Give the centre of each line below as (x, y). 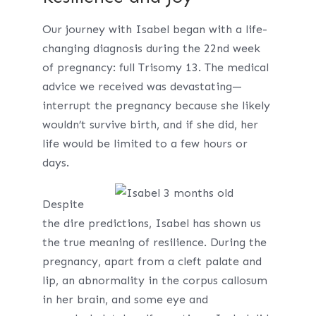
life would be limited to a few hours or (145, 144)
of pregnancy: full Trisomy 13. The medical (155, 67)
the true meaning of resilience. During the (154, 242)
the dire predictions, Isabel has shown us (151, 223)
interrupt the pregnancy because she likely (156, 105)
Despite (63, 204)
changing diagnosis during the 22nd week (151, 48)
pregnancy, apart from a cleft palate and (152, 261)
